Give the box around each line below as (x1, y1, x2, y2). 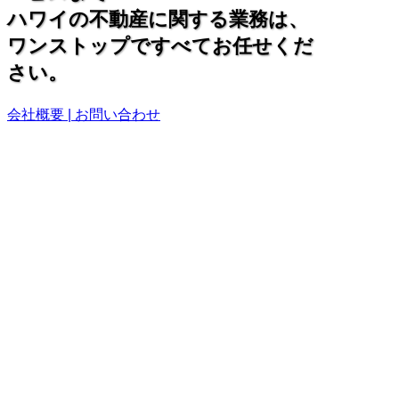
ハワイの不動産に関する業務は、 (7, 8, 308, 30)
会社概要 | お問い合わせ (7, 107, 160, 122)
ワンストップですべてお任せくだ (7, 35, 313, 57)
